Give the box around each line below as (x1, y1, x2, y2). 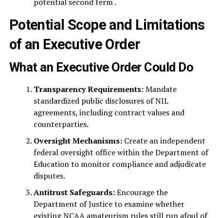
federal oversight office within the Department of (33, 147, 208, 158)
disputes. (33, 170, 65, 181)
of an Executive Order (9, 36, 140, 53)
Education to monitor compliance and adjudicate (33, 159, 206, 169)
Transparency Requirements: (33, 84, 144, 94)
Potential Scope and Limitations (9, 17, 205, 33)
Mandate (143, 84, 177, 94)
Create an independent (122, 135, 205, 146)
